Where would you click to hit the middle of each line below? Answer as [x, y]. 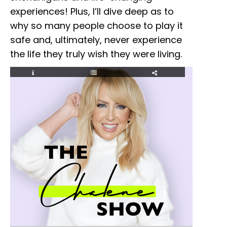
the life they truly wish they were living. [96, 54]
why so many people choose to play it [97, 25]
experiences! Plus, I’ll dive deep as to [92, 11]
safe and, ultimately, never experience [96, 40]
